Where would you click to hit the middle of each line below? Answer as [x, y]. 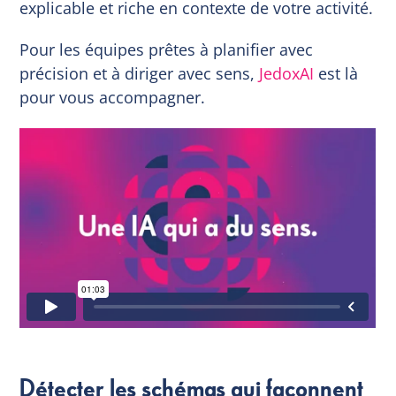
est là [336, 73]
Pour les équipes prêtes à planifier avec [167, 49]
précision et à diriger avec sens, [140, 73]
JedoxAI [287, 73]
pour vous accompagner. [113, 97]
